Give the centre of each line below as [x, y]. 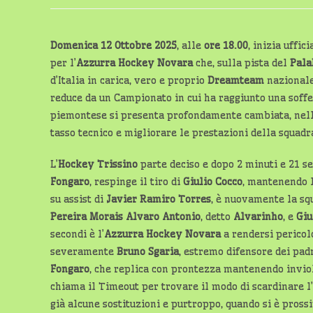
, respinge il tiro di [136, 182]
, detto [217, 217]
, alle [190, 45]
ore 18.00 [226, 45]
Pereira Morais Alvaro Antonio [125, 217]
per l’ [63, 63]
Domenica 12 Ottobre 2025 [114, 45]
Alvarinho [258, 217]
